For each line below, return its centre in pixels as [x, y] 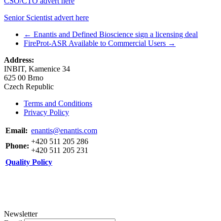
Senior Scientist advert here [46, 17]
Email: [17, 130]
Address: [19, 60]
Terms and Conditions [58, 103]
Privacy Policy [46, 112]
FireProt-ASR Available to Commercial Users [96, 43]
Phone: [17, 146]
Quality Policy [29, 162]
